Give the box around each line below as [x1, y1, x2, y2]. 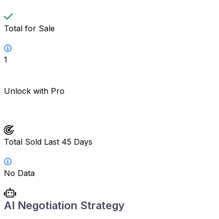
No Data [4, 168, 35, 178]
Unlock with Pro [4, 86, 65, 96]
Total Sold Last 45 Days [4, 136, 92, 147]
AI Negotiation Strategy [4, 198, 125, 212]
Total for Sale [4, 23, 55, 33]
